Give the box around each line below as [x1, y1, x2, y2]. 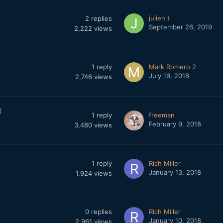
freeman [148, 111, 175, 119]
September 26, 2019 [148, 23, 212, 31]
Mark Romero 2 [148, 63, 196, 71]
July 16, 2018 [148, 72, 189, 80]
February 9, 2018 [148, 120, 201, 128]
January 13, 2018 [148, 168, 201, 176]
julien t [148, 14, 170, 22]
